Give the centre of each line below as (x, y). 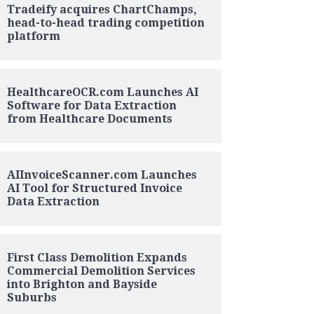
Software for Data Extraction (91, 105)
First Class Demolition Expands (97, 257)
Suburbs (32, 297)
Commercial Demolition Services (101, 271)
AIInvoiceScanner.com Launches (102, 175)
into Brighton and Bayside (82, 284)
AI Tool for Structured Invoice (94, 188)
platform (33, 36)
